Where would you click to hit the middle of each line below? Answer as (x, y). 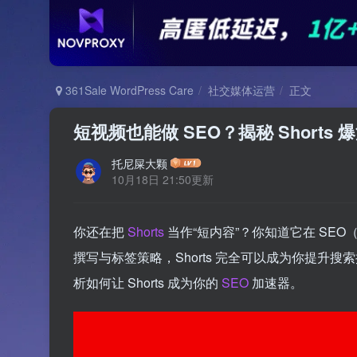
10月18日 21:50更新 (163, 179)
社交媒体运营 (241, 90)
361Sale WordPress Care (128, 90)
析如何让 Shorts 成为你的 (147, 282)
